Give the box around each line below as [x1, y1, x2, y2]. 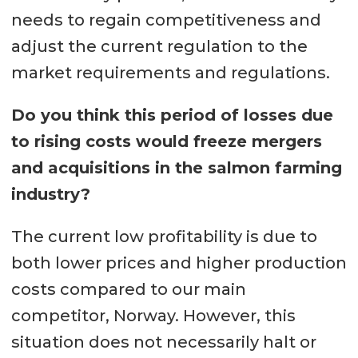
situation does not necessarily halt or [10, 332, 316, 352]
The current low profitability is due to [10, 226, 317, 246]
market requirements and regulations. [10, 62, 330, 82]
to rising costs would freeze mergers [10, 131, 322, 151]
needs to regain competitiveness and [10, 10, 321, 30]
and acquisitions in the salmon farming [10, 157, 342, 177]
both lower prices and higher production [10, 253, 347, 272]
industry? [10, 184, 90, 204]
